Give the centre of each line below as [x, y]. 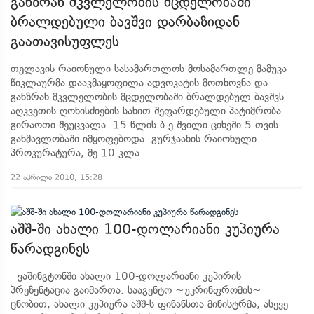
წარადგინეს [50, 249]
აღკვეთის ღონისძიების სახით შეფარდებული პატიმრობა [146, 111]
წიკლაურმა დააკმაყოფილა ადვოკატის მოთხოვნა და [139, 83]
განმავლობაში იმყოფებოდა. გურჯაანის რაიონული [134, 139]
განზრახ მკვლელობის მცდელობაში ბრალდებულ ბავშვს [147, 97]
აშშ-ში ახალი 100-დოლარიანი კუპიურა [145, 229]
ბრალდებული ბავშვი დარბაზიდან [125, 22]
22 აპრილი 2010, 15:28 [56, 177]
